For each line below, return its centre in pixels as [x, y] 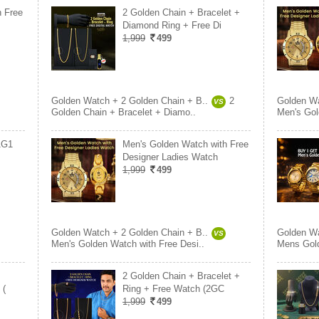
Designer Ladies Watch [170, 157]
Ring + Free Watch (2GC [173, 289]
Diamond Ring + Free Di [172, 25]
